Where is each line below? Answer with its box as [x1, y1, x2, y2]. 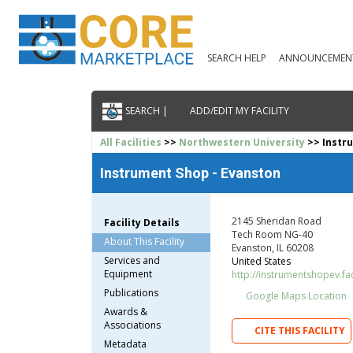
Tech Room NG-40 [231, 227, 313, 241]
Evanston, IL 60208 [231, 240, 314, 255]
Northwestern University [179, 135, 306, 149]
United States [231, 254, 291, 268]
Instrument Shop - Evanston [100, 164, 281, 181]
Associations [104, 318, 162, 332]
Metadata [104, 336, 147, 351]
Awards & [104, 304, 148, 318]
